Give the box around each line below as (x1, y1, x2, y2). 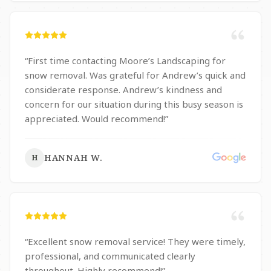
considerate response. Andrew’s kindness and (25, 83, 123, 96)
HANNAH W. (44, 152, 103, 163)
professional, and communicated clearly (25, 250, 195, 262)
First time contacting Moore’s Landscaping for (28, 54, 226, 67)
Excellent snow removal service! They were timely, (28, 235, 246, 247)
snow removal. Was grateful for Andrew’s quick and (25, 69, 90, 81)
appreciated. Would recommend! (82, 113, 165, 125)
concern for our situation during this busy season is (25, 98, 243, 110)
